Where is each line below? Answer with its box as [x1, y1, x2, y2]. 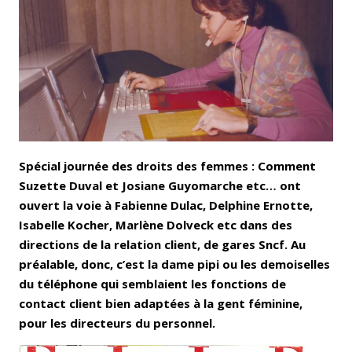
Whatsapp [158, 33, 215, 50]
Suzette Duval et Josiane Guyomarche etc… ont [19, 177, 301, 193]
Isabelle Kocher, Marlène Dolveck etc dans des [19, 216, 292, 233]
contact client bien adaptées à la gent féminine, [19, 295, 302, 311]
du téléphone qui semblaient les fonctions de [19, 275, 286, 291]
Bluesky [63, 33, 105, 50]
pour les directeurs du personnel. [19, 314, 218, 331]
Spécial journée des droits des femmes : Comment [19, 157, 316, 174]
